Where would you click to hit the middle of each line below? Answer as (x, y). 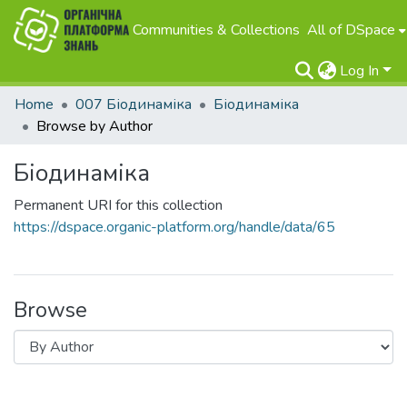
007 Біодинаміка (134, 104)
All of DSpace (352, 30)
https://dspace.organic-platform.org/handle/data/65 (174, 227)
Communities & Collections (217, 30)
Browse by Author (94, 126)
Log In (360, 71)
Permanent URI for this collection (118, 205)
